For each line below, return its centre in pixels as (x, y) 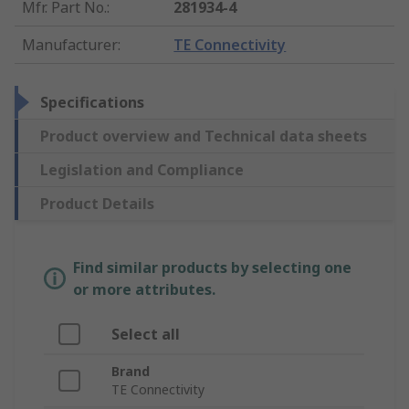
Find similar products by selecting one (212, 268)
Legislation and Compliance (142, 170)
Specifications (92, 103)
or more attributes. (144, 290)
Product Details (97, 204)
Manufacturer (70, 45)
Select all (146, 335)
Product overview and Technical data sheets (204, 136)
